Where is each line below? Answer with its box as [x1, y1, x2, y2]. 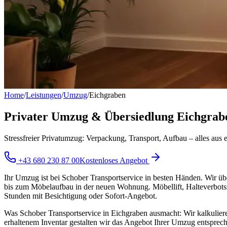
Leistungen [26, 91, 61, 99]
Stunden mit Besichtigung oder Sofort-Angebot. [4, 191, 157, 200]
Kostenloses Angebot [80, 156, 149, 165]
